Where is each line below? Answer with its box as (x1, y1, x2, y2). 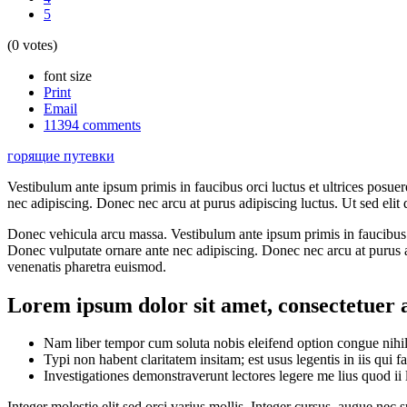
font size (44, 67, 92, 84)
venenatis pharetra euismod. (7, 258, 166, 274)
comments (79, 116, 141, 133)
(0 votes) (7, 36, 57, 53)
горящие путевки (7, 147, 114, 164)
